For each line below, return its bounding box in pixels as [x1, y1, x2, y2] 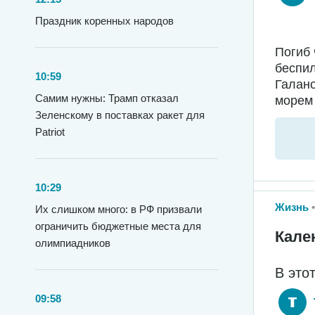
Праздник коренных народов [35, 15, 174, 27]
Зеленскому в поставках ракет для [35, 109, 205, 121]
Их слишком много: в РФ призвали [35, 203, 202, 215]
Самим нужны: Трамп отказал [35, 92, 179, 104]
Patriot [35, 126, 65, 138]
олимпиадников [35, 237, 110, 249]
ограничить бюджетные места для [35, 220, 201, 232]
